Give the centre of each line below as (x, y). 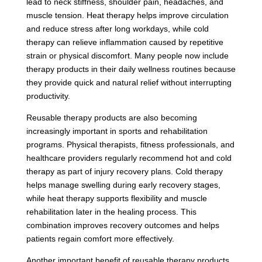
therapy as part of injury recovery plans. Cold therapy (124, 171)
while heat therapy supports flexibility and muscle (116, 198)
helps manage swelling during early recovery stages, (123, 185)
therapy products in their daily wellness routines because (131, 69)
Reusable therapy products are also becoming (111, 117)
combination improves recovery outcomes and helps (123, 225)
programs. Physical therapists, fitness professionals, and (130, 144)
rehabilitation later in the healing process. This (111, 211)
